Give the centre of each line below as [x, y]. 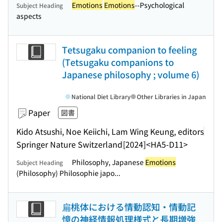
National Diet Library [101, 96]
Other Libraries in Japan [171, 96]
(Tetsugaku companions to [118, 62]
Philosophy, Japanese [109, 162]
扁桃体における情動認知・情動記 [129, 207]
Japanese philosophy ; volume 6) [131, 74]
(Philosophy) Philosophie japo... [68, 173]
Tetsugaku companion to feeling [129, 50]
